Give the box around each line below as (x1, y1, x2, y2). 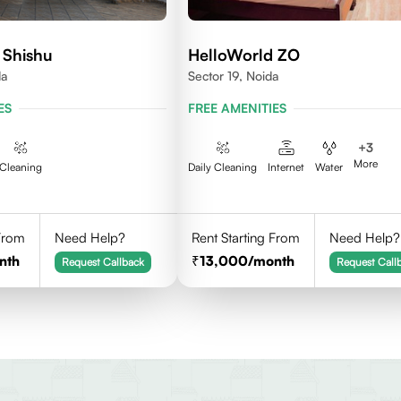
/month (248, 252, 295, 269)
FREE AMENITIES (188, 100, 287, 115)
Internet (268, 160, 305, 174)
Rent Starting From (192, 229, 301, 246)
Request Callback (61, 255, 144, 269)
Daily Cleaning (188, 160, 258, 174)
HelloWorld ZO (188, 45, 301, 64)
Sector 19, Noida (188, 68, 279, 83)
